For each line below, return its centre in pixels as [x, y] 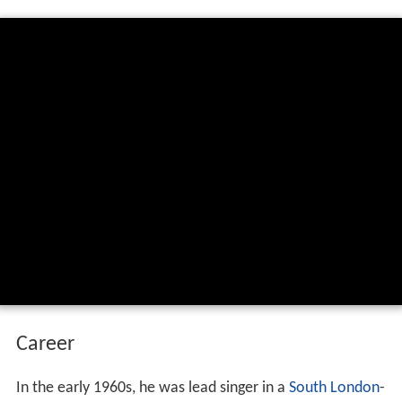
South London [334, 388]
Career [45, 344]
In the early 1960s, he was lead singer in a [152, 388]
